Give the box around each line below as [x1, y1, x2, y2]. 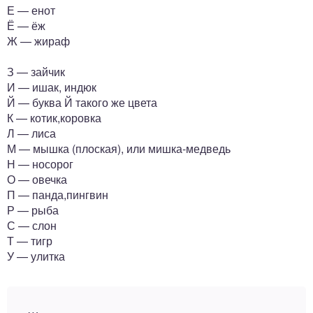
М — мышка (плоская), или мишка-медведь [7, 140, 231, 156]
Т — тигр [7, 233, 52, 249]
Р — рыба [7, 202, 59, 218]
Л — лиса [7, 125, 56, 141]
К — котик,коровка [7, 110, 101, 126]
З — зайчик [7, 64, 65, 80]
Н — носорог [7, 156, 73, 172]
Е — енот [7, 2, 55, 18]
